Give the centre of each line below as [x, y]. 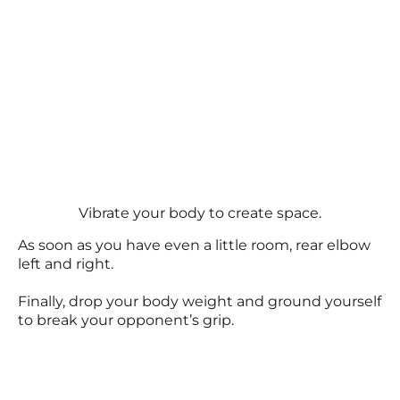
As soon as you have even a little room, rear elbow [194, 245]
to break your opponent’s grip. [126, 320]
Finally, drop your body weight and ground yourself [200, 301]
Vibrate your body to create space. [200, 212]
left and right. [66, 263]
